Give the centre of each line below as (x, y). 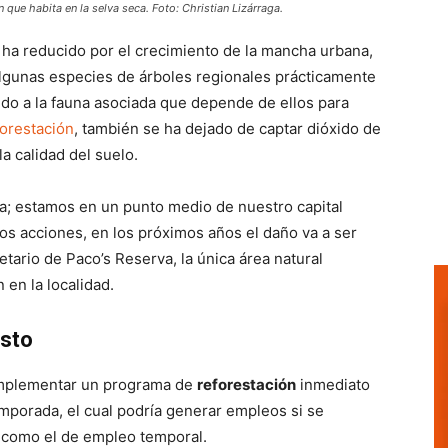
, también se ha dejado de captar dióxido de (227, 128)
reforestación (246, 384)
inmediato (333, 384)
